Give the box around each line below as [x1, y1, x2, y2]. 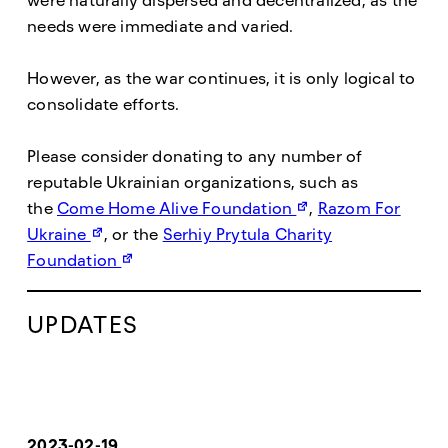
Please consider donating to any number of [27, 148, 363, 165]
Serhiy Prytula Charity [162, 226, 333, 243]
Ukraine [27, 226, 91, 243]
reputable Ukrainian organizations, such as [27, 174, 359, 191]
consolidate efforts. [27, 96, 184, 113]
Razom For [317, 200, 401, 217]
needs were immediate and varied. [27, 18, 294, 35]
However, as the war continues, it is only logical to [27, 70, 416, 87]
